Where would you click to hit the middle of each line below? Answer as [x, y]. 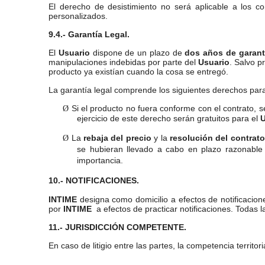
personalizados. [78, 16]
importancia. [100, 160]
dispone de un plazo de [137, 53]
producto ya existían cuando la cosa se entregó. [138, 72]
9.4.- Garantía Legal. [89, 34]
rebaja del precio [117, 138]
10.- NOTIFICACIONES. [94, 180]
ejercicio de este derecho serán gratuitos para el [169, 118]
